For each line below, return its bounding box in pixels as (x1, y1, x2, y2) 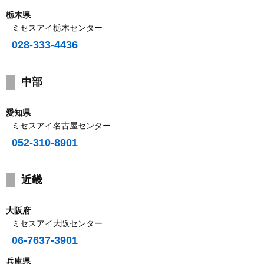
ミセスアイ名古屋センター (12, 120, 111, 130)
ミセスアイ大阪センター (12, 218, 103, 228)
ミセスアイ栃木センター (12, 22, 103, 32)
